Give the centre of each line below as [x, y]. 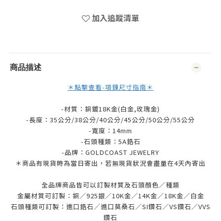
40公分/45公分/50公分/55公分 [147, 120]
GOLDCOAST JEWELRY [122, 152]
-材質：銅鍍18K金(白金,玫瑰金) [110, 109]
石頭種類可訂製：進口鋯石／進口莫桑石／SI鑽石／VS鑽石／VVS [110, 206]
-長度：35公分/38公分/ [63, 120]
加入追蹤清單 [115, 18]
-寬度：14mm [110, 130]
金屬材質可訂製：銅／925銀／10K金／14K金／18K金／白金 [110, 196]
